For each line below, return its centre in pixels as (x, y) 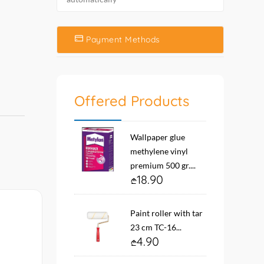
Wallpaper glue (158, 137)
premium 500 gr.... (163, 165)
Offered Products (132, 101)
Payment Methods (123, 39)
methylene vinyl (159, 151)
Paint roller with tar (166, 213)
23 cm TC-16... (156, 227)
